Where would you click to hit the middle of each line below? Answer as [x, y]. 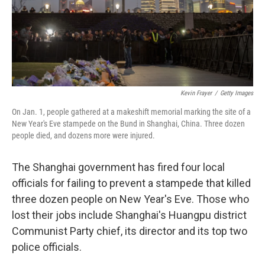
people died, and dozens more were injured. [83, 136]
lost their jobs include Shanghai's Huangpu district [129, 215]
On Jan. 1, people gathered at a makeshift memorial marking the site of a [131, 112]
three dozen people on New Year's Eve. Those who [130, 199]
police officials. [47, 247]
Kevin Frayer [196, 93]
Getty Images [237, 93]
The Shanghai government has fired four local [118, 167]
